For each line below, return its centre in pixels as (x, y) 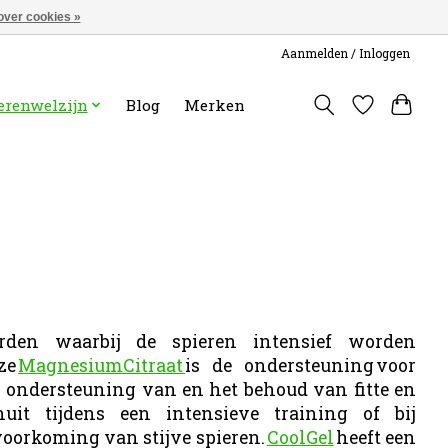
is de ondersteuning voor (301, 365)
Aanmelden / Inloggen (346, 52)
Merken (215, 104)
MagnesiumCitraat (102, 365)
